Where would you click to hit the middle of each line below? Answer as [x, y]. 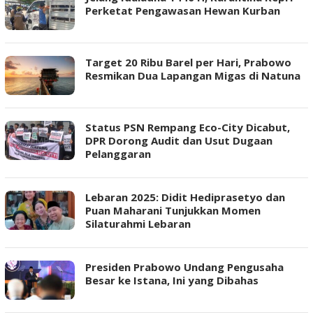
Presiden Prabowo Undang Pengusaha [184, 267]
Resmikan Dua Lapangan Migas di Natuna [193, 75]
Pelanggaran [118, 154]
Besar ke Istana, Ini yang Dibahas [172, 280]
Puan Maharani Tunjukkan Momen [173, 210]
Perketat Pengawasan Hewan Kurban [183, 10]
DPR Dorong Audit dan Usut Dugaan [179, 140]
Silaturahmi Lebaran [138, 224]
